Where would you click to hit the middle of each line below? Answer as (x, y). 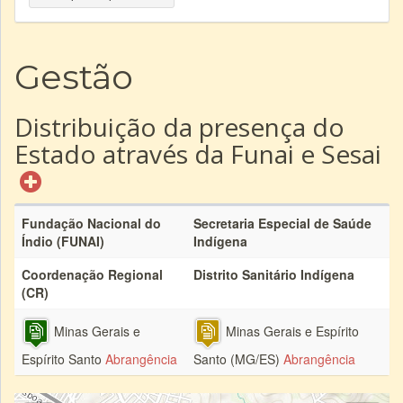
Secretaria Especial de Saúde (282, 223)
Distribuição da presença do (179, 127)
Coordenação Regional (92, 274)
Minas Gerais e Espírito (291, 331)
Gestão (74, 77)
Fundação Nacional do (91, 223)
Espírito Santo (63, 359)
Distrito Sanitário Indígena (274, 274)
